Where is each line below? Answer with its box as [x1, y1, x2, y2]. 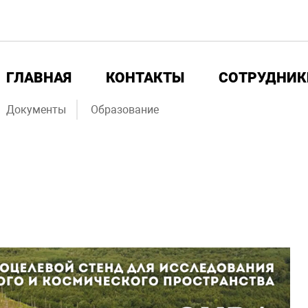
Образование [91, 103, 159, 116]
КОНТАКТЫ [105, 69, 184, 86]
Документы [6, 103, 66, 116]
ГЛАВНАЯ [6, 69, 71, 86]
